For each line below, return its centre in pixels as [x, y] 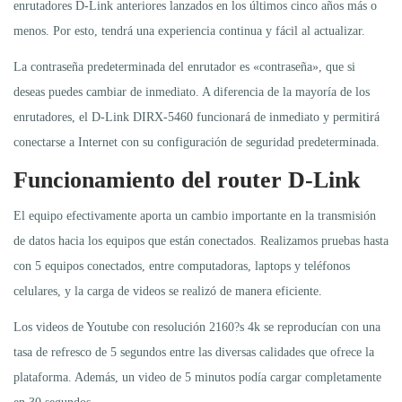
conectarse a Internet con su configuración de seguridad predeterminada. [197, 142]
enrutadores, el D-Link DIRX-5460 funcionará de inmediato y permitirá [197, 117]
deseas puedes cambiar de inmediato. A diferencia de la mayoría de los [192, 92]
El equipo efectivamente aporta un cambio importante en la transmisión [195, 215]
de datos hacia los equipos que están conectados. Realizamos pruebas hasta [201, 240]
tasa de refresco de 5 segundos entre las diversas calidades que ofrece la [194, 352]
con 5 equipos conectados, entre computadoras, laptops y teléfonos [182, 266]
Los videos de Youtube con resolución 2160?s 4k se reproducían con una [197, 327]
